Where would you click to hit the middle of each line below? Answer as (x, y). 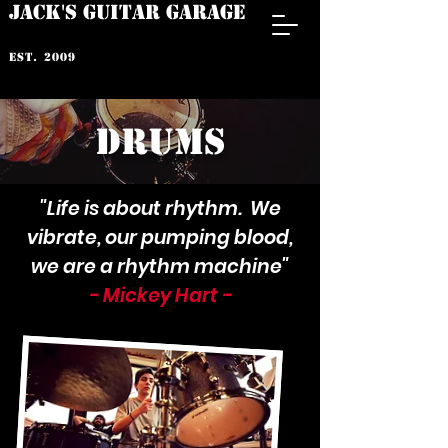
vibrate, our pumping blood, (160, 237)
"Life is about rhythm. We (160, 208)
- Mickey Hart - (160, 295)
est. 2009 (42, 57)
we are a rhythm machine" (160, 266)
